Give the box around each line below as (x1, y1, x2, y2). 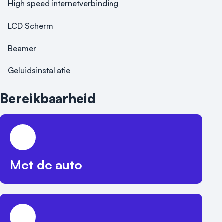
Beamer (8, 43, 36, 53)
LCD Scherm (8, 21, 53, 31)
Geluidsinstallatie (8, 65, 70, 75)
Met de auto (10, 157, 82, 172)
